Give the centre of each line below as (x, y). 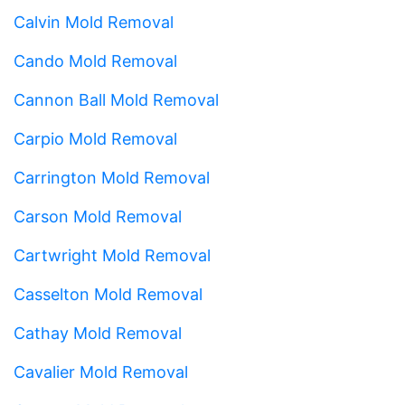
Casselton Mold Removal (108, 294)
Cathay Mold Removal (98, 333)
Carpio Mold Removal (95, 138)
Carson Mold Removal (98, 216)
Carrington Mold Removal (112, 177)
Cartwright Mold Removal (112, 255)
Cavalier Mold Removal (101, 372)
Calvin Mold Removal (94, 22)
